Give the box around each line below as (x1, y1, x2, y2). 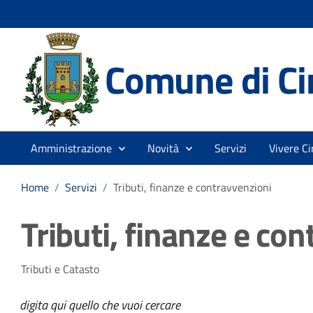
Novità (147, 140, 179, 156)
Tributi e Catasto (21, 261, 99, 277)
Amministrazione (31, 140, 112, 156)
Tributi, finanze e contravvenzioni (113, 179, 272, 196)
